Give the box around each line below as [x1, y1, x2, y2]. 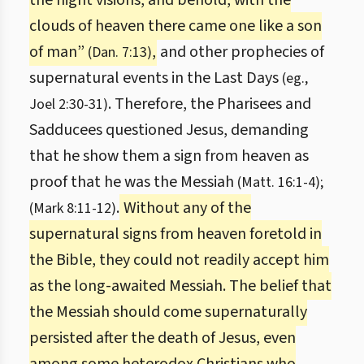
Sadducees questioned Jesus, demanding [29, 119, 309, 141]
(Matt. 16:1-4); [237, 172, 323, 193]
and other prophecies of [157, 41, 324, 63]
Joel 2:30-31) [29, 94, 108, 115]
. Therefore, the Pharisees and [108, 93, 311, 115]
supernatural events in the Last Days [29, 67, 282, 89]
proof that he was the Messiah [29, 171, 237, 193]
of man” [29, 41, 88, 63]
